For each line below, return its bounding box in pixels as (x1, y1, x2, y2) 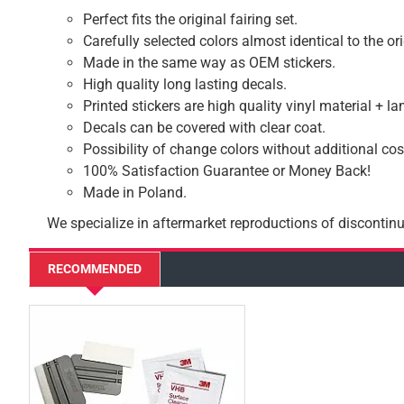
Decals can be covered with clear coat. (83, 119, 326, 136)
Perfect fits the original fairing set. (83, 11, 298, 28)
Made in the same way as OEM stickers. (83, 54, 335, 71)
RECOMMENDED (48, 262, 142, 276)
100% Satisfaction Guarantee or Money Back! (83, 162, 371, 179)
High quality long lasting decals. (83, 76, 287, 93)
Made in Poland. (83, 184, 187, 201)
